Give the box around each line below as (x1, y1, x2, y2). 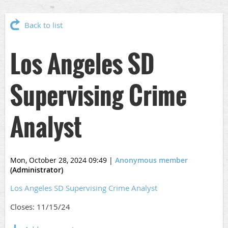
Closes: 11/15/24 (10, 202, 70, 212)
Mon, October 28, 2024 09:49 (10, 155, 107, 165)
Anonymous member (115, 155, 188, 165)
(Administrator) (10, 165, 63, 175)
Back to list (24, 20, 63, 30)
